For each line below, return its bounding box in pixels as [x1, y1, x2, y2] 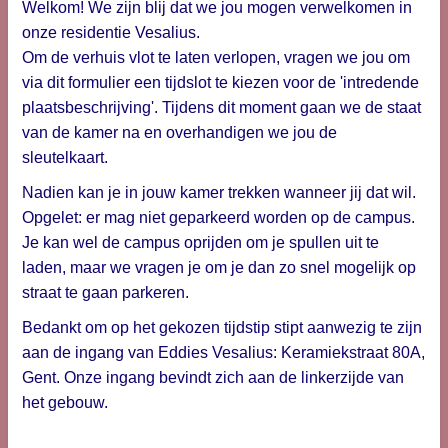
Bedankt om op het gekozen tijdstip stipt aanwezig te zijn [22, 319, 422, 336]
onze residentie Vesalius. [22, 24, 200, 41]
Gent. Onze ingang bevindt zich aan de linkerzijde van [22, 369, 404, 386]
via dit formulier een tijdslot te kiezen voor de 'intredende [22, 74, 419, 91]
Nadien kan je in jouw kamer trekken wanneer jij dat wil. [22, 184, 416, 201]
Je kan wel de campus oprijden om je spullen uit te [22, 234, 379, 251]
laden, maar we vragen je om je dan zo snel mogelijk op [22, 259, 416, 276]
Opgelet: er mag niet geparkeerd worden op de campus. [22, 209, 415, 226]
